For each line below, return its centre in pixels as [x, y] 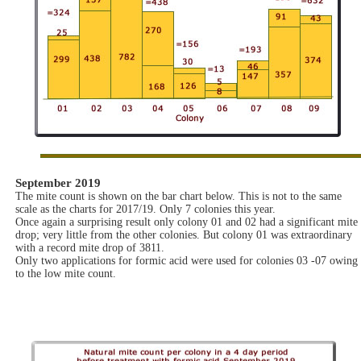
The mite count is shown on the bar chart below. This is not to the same [178, 196]
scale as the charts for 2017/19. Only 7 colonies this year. [145, 209]
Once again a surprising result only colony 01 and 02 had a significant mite [187, 222]
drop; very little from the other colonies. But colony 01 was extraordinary [184, 235]
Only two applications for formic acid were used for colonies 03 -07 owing [187, 261]
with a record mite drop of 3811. [90, 248]
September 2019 [58, 183]
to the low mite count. [66, 274]
